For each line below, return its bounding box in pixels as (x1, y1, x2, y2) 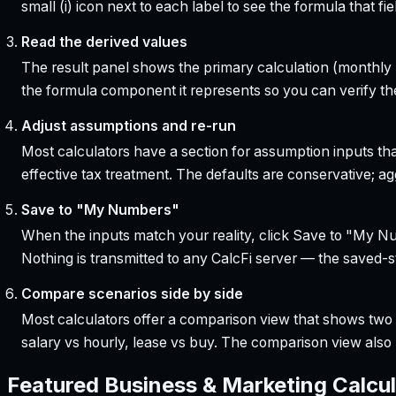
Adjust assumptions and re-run (20, 117, 236, 134)
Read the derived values (20, 33, 187, 50)
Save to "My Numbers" (20, 201, 179, 218)
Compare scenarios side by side (20, 285, 243, 302)
